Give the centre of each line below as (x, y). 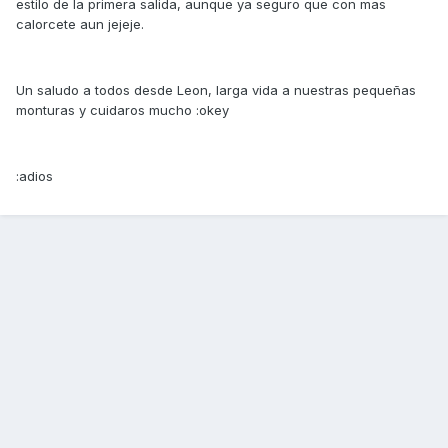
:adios (34, 175)
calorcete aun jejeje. (80, 23)
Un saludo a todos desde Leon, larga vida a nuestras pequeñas (216, 89)
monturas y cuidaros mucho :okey (122, 109)
